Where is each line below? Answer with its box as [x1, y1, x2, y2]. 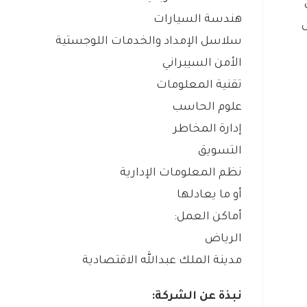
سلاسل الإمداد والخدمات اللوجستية [56, 36, 242, 49]
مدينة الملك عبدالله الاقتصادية [82, 255, 242, 268]
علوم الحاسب [172, 101, 242, 114]
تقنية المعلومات [156, 79, 242, 93]
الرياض [205, 233, 242, 246]
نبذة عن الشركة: [151, 291, 242, 304]
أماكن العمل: [174, 211, 242, 224]
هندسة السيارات [153, 14, 242, 27]
